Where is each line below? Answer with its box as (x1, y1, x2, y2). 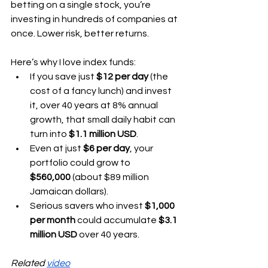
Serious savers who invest (30, 201, 145, 211)
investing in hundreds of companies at (11, 14, 179, 24)
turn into (30, 129, 69, 139)
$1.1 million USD (69, 129, 136, 139)
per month (30, 215, 75, 225)
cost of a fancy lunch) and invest (30, 86, 173, 96)
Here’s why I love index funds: (11, 57, 136, 67)
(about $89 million (71, 172, 151, 182)
